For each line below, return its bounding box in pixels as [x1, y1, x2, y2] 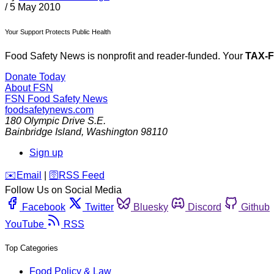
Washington [86, 127, 138, 138]
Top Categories [5, 243, 58, 253]
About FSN [5, 83, 53, 94]
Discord [188, 202, 221, 213]
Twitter [85, 202, 114, 213]
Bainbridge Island [5, 127, 81, 138]
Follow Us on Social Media [5, 185, 122, 196]
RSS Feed [59, 170, 105, 181]
